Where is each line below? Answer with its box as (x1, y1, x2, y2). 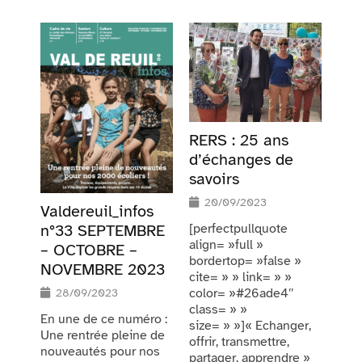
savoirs (189, 169, 239, 190)
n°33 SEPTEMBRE (40, 221, 165, 242)
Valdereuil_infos (40, 201, 154, 222)
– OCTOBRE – (40, 240, 137, 261)
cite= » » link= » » (189, 269, 292, 286)
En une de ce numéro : (40, 311, 167, 328)
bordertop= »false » (189, 253, 301, 270)
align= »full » (189, 237, 263, 254)
